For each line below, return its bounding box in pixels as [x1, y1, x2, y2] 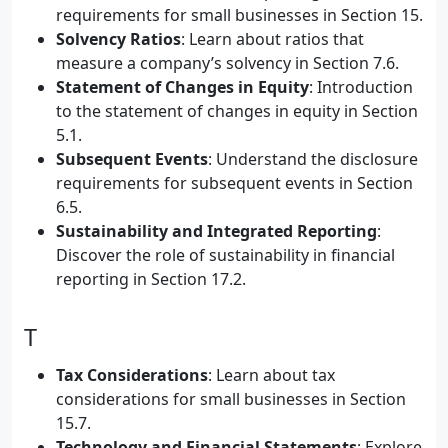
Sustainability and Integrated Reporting [56, 220, 377, 242]
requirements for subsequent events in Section [56, 172, 413, 194]
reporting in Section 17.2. [56, 268, 246, 290]
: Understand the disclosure [208, 148, 418, 170]
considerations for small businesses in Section [56, 388, 406, 410]
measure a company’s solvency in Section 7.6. [56, 52, 399, 74]
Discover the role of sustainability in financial [56, 244, 395, 266]
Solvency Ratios [56, 28, 181, 50]
